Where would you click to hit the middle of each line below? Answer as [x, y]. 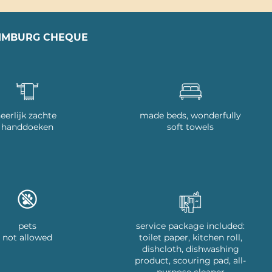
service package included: [191, 226]
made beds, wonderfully [191, 115]
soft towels [191, 127]
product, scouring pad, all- [191, 260]
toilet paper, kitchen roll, [190, 237]
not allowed [27, 237]
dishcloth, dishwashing [190, 249]
